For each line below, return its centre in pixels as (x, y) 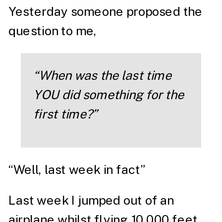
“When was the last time (102, 75)
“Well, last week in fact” (77, 169)
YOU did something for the (109, 95)
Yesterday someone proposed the (105, 11)
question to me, (52, 31)
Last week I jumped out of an (91, 200)
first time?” (65, 114)
